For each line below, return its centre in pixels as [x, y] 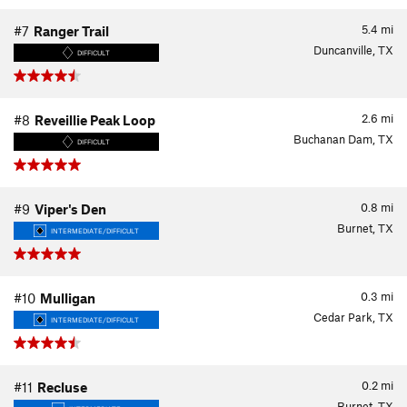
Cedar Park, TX [353, 317]
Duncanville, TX [353, 50]
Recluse [62, 387]
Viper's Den [70, 209]
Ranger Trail [71, 31]
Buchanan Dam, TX [343, 139]
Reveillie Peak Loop [95, 120]
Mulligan [68, 298]
